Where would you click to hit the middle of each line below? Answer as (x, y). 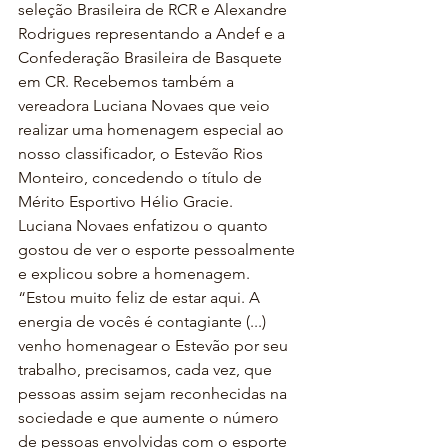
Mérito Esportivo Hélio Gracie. (127, 201)
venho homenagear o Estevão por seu (155, 345)
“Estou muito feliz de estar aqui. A (141, 297)
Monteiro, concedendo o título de (142, 177)
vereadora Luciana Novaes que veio (146, 105)
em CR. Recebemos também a (128, 81)
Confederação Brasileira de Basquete (152, 57)
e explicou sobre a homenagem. (136, 273)
